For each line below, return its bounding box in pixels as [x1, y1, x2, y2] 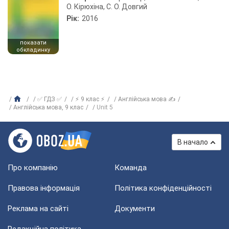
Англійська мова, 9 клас [13, 104, 83, 111]
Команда [114, 163, 147, 172]
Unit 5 [97, 104, 113, 111]
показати [20, 39, 47, 46]
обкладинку [16, 47, 50, 53]
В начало [177, 138, 208, 146]
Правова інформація [8, 184, 80, 193]
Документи [114, 204, 155, 213]
